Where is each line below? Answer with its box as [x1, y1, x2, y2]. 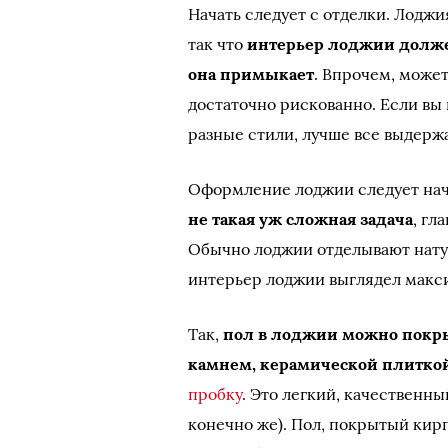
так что [188, 34, 248, 54]
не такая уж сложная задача [188, 209, 414, 229]
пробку [188, 384, 243, 404]
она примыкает [188, 64, 315, 84]
